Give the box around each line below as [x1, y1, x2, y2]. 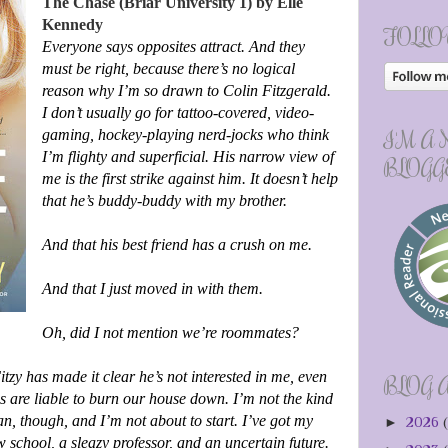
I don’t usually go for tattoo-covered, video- [41, 104, 314, 122]
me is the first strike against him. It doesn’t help [41, 170, 338, 188]
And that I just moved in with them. [41, 280, 263, 298]
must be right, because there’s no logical [41, 60, 295, 78]
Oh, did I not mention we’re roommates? [41, 324, 299, 342]
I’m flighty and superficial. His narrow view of [41, 148, 334, 166]
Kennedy [41, 16, 103, 34]
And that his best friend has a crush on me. [41, 236, 312, 254]
